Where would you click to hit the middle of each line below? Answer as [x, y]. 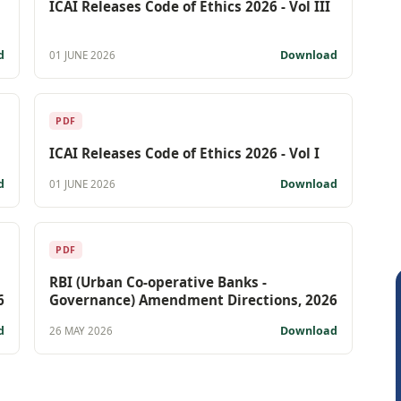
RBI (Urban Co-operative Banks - [158, 282]
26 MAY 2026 [81, 331]
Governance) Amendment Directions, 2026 [193, 299]
